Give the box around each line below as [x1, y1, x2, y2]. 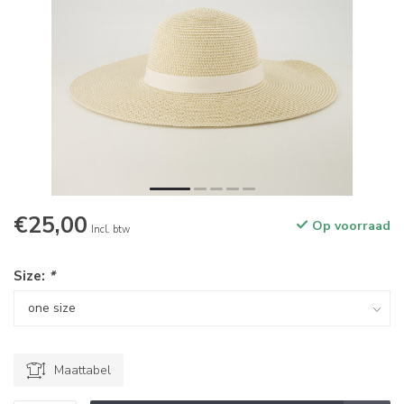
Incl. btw [91, 223, 130, 236]
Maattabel [54, 362, 111, 379]
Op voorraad [308, 217, 390, 234]
